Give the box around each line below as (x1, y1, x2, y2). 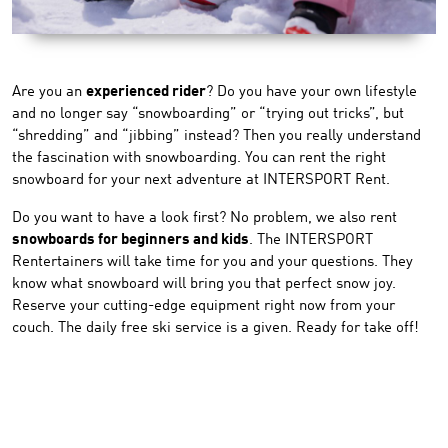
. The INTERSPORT (249, 232, 373, 248)
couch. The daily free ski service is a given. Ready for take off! (12, 320, 419, 336)
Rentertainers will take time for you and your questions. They (12, 254, 413, 270)
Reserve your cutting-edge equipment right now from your (12, 298, 395, 314)
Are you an (12, 84, 86, 100)
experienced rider (86, 84, 206, 100)
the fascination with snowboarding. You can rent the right (12, 150, 386, 166)
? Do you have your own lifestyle (206, 84, 417, 100)
